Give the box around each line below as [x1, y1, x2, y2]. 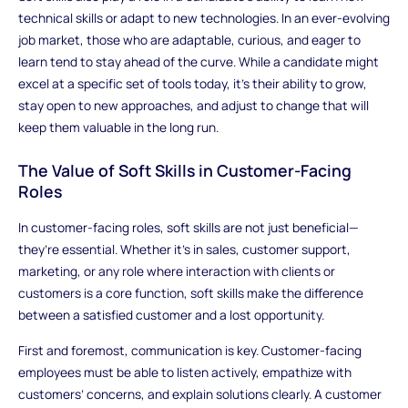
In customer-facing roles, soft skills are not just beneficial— [17, 218, 359, 236]
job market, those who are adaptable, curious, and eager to [17, 31, 361, 49]
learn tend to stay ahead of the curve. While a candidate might [17, 53, 379, 71]
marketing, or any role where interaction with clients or [17, 261, 335, 280]
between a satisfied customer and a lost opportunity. [17, 305, 324, 323]
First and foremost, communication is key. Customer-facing [17, 342, 362, 360]
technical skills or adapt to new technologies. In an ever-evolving [17, 9, 390, 27]
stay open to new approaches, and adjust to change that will [17, 97, 369, 115]
